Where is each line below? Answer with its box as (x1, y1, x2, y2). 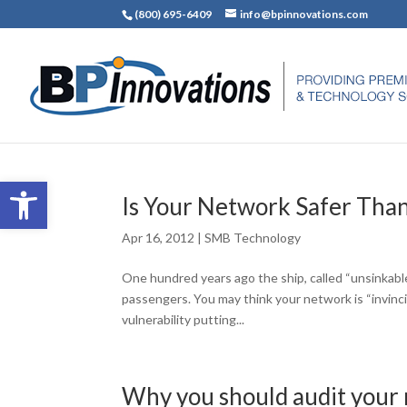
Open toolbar (8, 172, 100, 207)
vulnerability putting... (122, 312, 245, 327)
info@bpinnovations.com (240, 7, 369, 21)
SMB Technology (204, 230, 302, 245)
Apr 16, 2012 (122, 230, 195, 245)
